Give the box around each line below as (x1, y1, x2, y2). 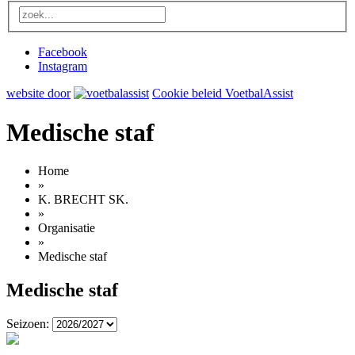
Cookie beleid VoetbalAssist (152, 86, 293, 101)
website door (6, 86, 71, 101)
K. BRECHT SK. (38, 193, 128, 207)
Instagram (38, 59, 87, 74)
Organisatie (38, 221, 95, 235)
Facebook (38, 45, 87, 59)
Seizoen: (6, 316, 49, 330)
